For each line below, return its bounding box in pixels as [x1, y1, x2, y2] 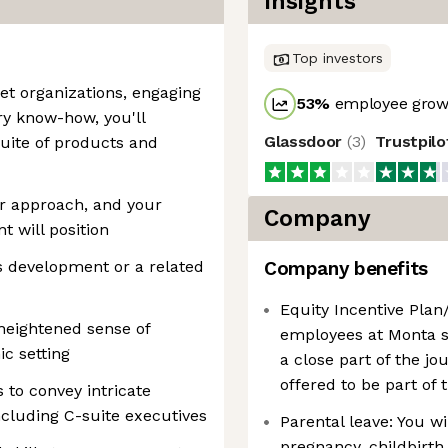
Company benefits [264, 257, 428, 280]
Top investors [292, 50, 383, 66]
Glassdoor [264, 132, 347, 151]
